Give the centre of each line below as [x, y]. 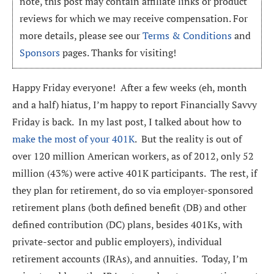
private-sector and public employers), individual [117, 242]
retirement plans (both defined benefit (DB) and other [129, 208]
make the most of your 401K [73, 139]
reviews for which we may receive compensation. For [134, 18]
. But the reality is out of [188, 139]
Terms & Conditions [187, 35]
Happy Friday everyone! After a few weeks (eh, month [129, 88]
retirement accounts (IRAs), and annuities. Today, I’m [130, 259]
